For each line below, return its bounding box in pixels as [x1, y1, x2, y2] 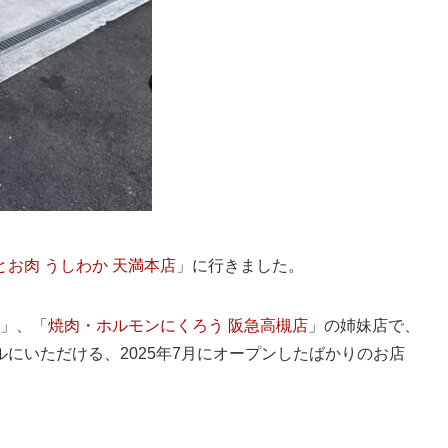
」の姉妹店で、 [308, 316, 420, 334]
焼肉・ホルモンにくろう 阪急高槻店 [48, 316, 308, 334]
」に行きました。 [176, 256, 304, 274]
